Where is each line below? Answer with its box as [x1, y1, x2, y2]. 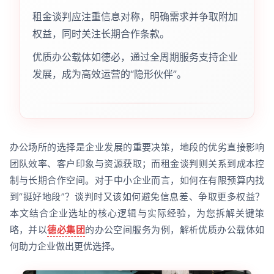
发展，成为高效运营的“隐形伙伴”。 [32, 67, 187, 80]
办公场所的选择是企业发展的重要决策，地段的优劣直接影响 [9, 141, 265, 153]
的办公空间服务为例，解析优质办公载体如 [85, 223, 265, 235]
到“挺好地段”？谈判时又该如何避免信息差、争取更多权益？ [9, 190, 265, 202]
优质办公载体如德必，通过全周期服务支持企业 [32, 50, 238, 63]
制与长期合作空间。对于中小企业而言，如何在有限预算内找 [9, 174, 265, 186]
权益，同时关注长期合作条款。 [32, 27, 169, 40]
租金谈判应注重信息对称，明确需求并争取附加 [32, 10, 238, 23]
